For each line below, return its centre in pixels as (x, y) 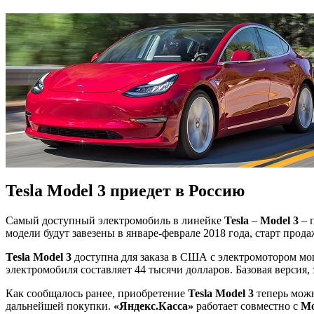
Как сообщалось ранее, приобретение (97, 293)
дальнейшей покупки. (60, 306)
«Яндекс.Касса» (153, 306)
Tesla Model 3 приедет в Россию (125, 190)
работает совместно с (247, 306)
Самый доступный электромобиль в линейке (115, 220)
